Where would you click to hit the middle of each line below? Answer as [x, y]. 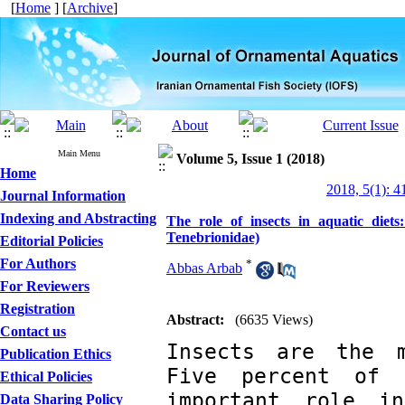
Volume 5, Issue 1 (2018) [250, 159]
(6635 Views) [274, 320]
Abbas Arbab [204, 268]
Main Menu [79, 153]
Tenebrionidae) [213, 237]
